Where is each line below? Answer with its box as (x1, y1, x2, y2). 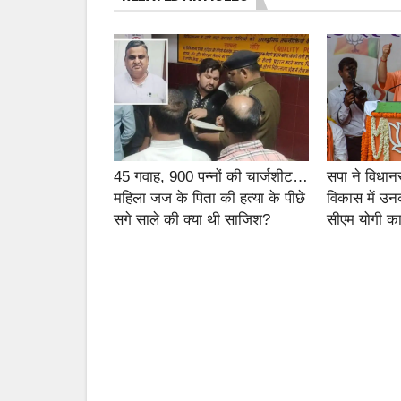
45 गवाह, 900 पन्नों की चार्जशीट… (114, 167, 308, 185)
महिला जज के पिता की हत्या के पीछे (114, 189, 305, 207)
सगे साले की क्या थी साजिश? (114, 210, 270, 228)
